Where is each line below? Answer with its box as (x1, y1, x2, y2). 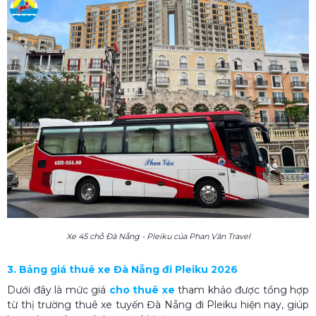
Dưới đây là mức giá (7, 283, 109, 296)
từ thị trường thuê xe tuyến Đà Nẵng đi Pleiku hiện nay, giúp (7, 298, 309, 311)
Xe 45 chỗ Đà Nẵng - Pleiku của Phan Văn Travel (66, 231, 250, 241)
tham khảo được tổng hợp (174, 283, 309, 296)
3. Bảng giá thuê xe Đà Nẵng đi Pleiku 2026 (7, 262, 238, 276)
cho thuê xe (109, 283, 175, 296)
